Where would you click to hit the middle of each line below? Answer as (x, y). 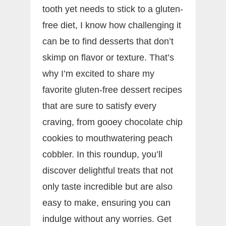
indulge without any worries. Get (107, 219)
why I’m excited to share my (98, 73)
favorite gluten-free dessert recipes (112, 90)
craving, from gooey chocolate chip (112, 122)
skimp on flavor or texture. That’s (108, 57)
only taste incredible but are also (107, 186)
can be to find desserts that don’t (108, 41)
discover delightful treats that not (108, 170)
